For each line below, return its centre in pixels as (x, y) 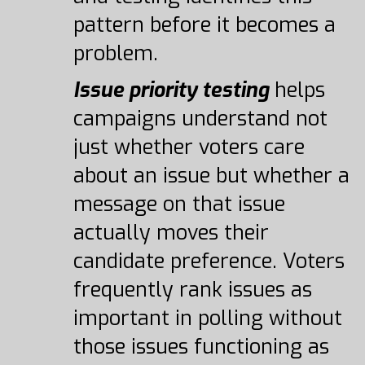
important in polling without (207, 318)
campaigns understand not (200, 119)
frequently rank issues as (192, 290)
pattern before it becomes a (204, 25)
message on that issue (179, 204)
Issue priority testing (171, 90)
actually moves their (171, 233)
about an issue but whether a (211, 176)
